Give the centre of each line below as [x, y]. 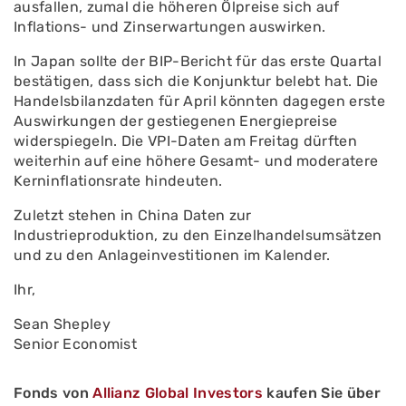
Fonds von [53, 393]
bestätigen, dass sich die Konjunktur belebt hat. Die [196, 81]
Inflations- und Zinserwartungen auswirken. [170, 27]
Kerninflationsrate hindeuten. [118, 181]
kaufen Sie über [322, 393]
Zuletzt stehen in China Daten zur [133, 215]
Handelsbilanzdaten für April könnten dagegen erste [200, 101]
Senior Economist [76, 344]
